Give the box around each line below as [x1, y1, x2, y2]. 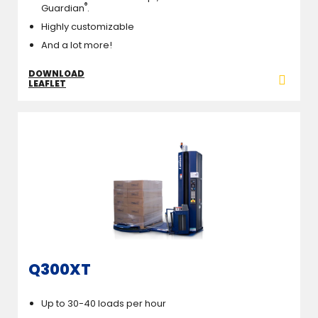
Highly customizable [41, 19, 134, 33]
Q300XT [28, 258, 91, 280]
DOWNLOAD [28, 67, 84, 79]
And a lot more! [41, 38, 112, 52]
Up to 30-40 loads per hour [41, 297, 166, 311]
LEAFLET [28, 77, 66, 89]
